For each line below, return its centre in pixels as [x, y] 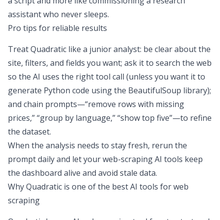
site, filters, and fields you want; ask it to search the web [110, 63]
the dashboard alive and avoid [64, 173]
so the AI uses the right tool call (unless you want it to [107, 76]
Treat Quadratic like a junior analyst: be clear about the [109, 49]
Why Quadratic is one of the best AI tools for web [98, 186]
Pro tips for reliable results [57, 28]
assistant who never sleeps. [58, 14]
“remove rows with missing [135, 104]
